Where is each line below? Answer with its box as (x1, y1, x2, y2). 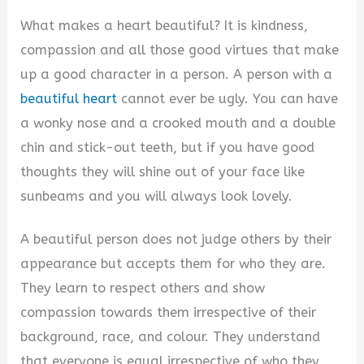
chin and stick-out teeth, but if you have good (20, 140, 315, 156)
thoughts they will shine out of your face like (20, 164, 305, 180)
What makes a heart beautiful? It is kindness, (20, 18, 309, 34)
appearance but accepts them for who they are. (20, 255, 327, 271)
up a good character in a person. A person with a (20, 67, 333, 83)
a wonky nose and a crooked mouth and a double (20, 115, 336, 132)
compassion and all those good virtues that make (20, 42, 340, 58)
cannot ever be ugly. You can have (117, 91, 339, 107)
